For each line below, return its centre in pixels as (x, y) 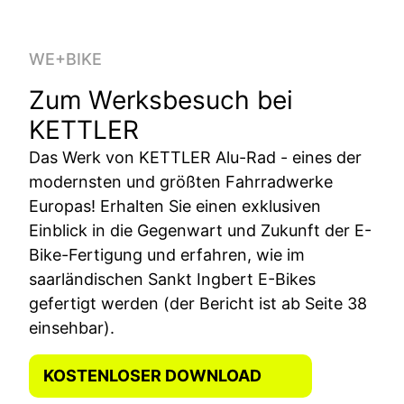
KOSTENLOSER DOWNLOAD (152, 376)
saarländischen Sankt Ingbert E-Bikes (172, 279)
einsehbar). (72, 327)
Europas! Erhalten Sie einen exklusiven (175, 206)
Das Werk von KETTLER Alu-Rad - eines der (195, 157)
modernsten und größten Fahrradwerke (181, 181)
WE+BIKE (65, 59)
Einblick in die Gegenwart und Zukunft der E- (200, 230)
